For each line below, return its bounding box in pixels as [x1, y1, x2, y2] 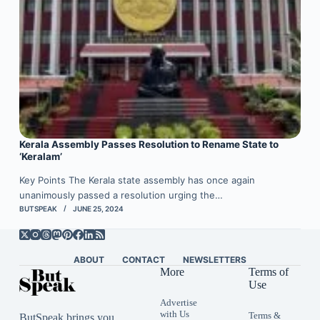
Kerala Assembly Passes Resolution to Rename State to [19, 139, 279, 151]
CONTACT [121, 254, 165, 266]
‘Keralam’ [19, 151, 62, 163]
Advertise [159, 297, 197, 309]
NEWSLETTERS [182, 254, 246, 266]
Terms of [248, 266, 289, 279]
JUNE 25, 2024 [72, 204, 124, 214]
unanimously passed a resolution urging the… [19, 189, 223, 201]
